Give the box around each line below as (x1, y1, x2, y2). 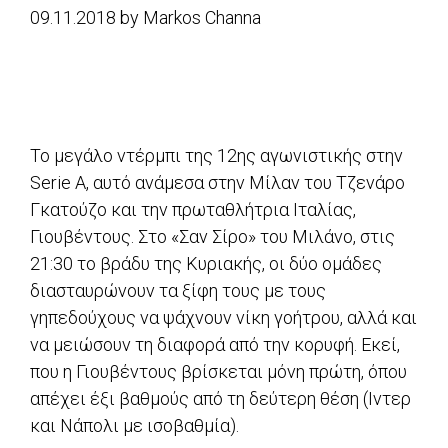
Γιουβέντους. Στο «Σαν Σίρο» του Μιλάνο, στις (30, 225, 395, 247)
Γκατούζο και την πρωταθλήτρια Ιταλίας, (30, 198, 356, 220)
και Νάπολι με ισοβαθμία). (30, 414, 239, 436)
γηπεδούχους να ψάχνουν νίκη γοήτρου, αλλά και (30, 306, 417, 328)
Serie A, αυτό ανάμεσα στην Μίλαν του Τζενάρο (30, 171, 405, 193)
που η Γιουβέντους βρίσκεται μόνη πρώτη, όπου (30, 360, 407, 382)
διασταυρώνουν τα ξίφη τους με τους (30, 279, 326, 301)
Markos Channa (143, 6, 261, 28)
